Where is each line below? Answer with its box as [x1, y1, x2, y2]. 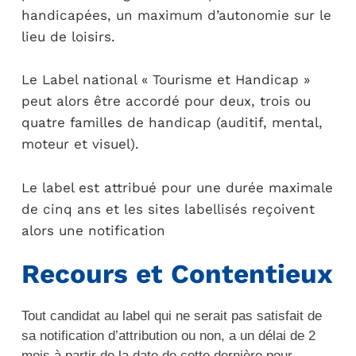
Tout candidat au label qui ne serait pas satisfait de [21, 308, 322, 323]
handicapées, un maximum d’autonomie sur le [21, 6, 331, 23]
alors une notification [21, 222, 165, 238]
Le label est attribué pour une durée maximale [21, 179, 333, 195]
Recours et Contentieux [21, 257, 333, 289]
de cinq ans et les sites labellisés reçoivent [21, 200, 315, 217]
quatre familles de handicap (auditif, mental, [21, 114, 323, 130]
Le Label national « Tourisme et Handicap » [21, 72, 310, 87]
